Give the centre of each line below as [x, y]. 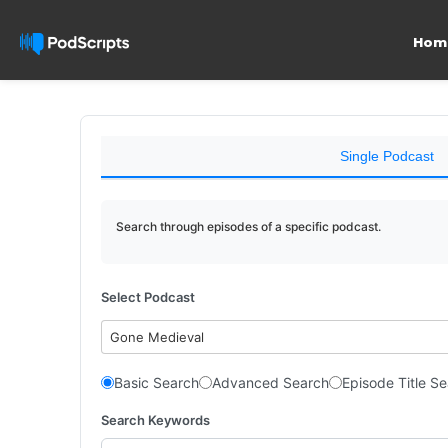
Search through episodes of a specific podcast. [248, 226]
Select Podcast [148, 297]
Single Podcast [386, 156]
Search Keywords [155, 419]
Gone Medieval [157, 337]
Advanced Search [270, 382]
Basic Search [156, 382]
